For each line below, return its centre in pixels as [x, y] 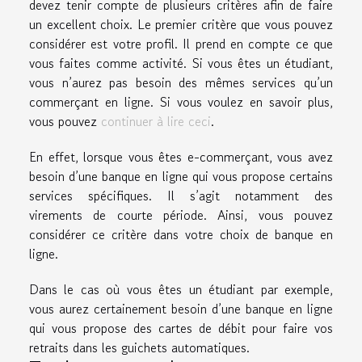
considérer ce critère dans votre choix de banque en [181, 234]
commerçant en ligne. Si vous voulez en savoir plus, [181, 101]
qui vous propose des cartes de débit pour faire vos [181, 328]
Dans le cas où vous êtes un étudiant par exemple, [181, 289]
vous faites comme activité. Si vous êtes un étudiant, [181, 63]
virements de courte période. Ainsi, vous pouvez [181, 215]
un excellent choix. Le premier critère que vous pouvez [181, 24]
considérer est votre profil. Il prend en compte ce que [181, 43]
